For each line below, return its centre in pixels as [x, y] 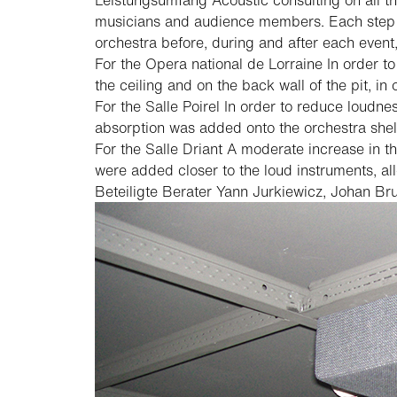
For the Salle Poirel [157, 106]
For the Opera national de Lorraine [209, 64]
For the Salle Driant [159, 149]
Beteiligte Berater [153, 191]
